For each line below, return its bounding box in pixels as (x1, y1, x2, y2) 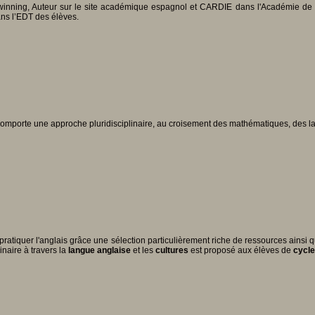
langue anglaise (68, 245, 131, 256)
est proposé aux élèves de (188, 245, 293, 256)
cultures (155, 245, 188, 256)
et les (131, 245, 155, 256)
